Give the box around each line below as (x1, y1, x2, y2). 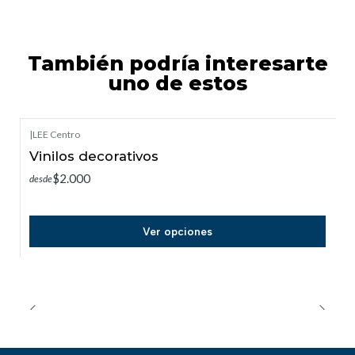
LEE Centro (32, 128, 80, 141)
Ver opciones (143, 224, 212, 238)
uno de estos (108, 71, 247, 96)
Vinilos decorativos (29, 148, 158, 165)
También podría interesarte (27, 52, 328, 76)
